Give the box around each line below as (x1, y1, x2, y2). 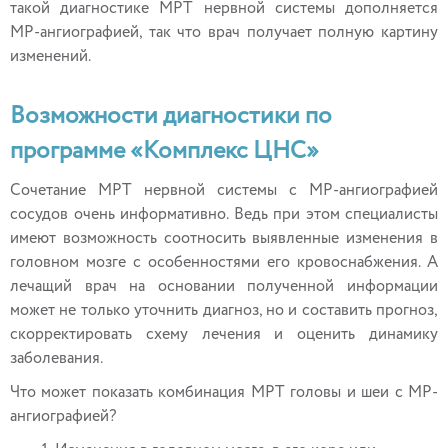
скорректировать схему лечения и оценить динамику (10, 327, 438, 343)
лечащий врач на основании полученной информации (10, 279, 438, 295)
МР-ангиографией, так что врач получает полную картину (10, 25, 438, 41)
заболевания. (10, 351, 103, 367)
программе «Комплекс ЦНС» (10, 139, 319, 163)
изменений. (10, 49, 91, 65)
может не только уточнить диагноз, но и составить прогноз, (10, 303, 438, 319)
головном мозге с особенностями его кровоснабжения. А (10, 255, 438, 271)
